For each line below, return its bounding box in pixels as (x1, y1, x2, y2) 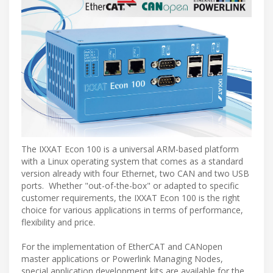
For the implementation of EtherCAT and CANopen (21, 241, 222, 253)
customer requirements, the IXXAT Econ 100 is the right (21, 192, 240, 204)
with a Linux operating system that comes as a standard (21, 155, 243, 168)
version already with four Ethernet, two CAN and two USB (21, 168, 249, 180)
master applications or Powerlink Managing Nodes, (21, 253, 223, 265)
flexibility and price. (21, 216, 95, 229)
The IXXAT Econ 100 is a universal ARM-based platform (21, 143, 239, 155)
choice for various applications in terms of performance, (21, 204, 243, 216)
